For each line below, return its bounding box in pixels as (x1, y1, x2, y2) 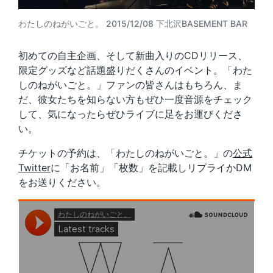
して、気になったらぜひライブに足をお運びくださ (18, 108, 243, 121)
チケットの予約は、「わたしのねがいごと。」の (18, 147, 233, 160)
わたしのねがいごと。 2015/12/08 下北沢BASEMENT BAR (18, 18, 247, 29)
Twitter (18, 161, 51, 174)
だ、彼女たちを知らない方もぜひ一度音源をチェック (18, 93, 252, 106)
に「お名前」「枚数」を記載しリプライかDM (51, 161, 252, 174)
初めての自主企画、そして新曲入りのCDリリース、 (18, 49, 247, 62)
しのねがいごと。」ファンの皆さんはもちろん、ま (18, 79, 243, 91)
